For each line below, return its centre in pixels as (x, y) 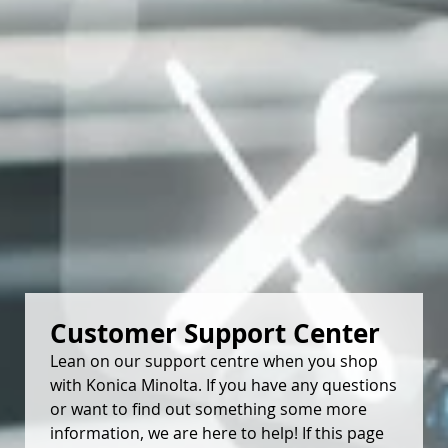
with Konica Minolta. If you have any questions (223, 385)
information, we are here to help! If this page (217, 433)
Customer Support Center (215, 333)
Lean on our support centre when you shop (214, 361)
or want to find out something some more (208, 409)
